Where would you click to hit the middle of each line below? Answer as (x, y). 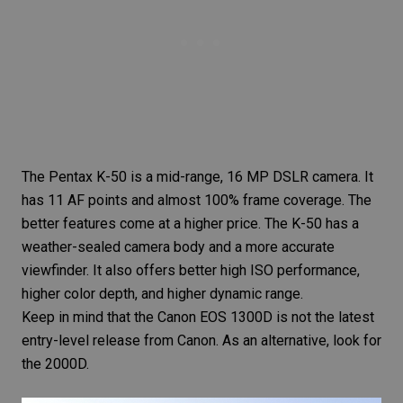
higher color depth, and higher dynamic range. (162, 293)
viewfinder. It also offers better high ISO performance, (191, 270)
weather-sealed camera (96, 246)
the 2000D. (55, 363)
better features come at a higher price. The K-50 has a (190, 223)
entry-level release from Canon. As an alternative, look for (201, 340)
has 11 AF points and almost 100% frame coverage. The (197, 200)
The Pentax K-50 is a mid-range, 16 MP (147, 176)
